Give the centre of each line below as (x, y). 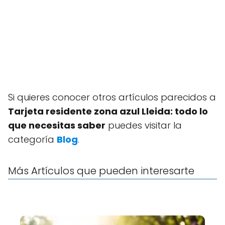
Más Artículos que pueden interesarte (101, 171)
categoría (32, 139)
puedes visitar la (144, 125)
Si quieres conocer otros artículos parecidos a (112, 97)
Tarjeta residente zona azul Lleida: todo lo (108, 111)
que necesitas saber (57, 125)
